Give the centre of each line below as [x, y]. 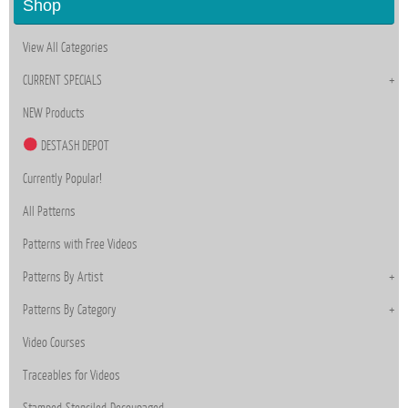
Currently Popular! [62, 178]
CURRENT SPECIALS [62, 80]
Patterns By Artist [63, 276]
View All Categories [66, 47]
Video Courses [54, 342]
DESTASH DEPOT [74, 145]
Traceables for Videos [71, 375]
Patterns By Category [70, 309]
